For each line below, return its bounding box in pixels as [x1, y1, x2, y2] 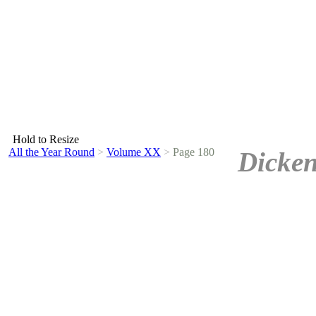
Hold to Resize [13, 133, 79, 145]
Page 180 [170, 146, 214, 158]
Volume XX [107, 146, 161, 158]
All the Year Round [8, 146, 95, 158]
